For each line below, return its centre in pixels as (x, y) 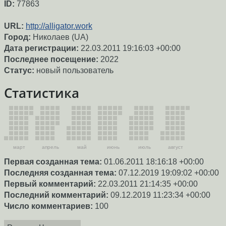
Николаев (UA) (60, 37)
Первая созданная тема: (53, 161)
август (176, 147)
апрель (50, 147)
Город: (17, 37)
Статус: (19, 71)
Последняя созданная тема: (60, 173)
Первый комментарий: (50, 184)
